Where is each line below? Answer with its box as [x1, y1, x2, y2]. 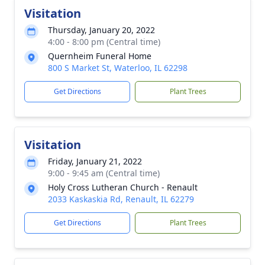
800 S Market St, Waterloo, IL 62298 [48, 62, 188, 73]
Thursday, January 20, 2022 [48, 24, 155, 35]
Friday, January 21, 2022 [48, 156, 142, 167]
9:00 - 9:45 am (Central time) [48, 167, 160, 179]
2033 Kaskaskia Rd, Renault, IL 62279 [48, 193, 194, 205]
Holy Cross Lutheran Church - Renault [48, 182, 198, 193]
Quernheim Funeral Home [48, 50, 151, 62]
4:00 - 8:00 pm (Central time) [48, 36, 160, 47]
